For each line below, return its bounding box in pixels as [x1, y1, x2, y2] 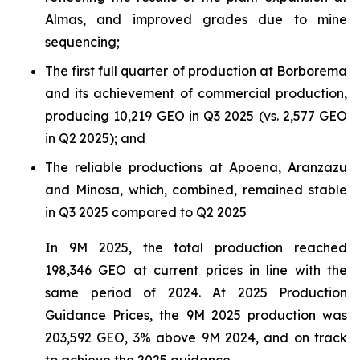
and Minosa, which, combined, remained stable [45, 182, 347, 198]
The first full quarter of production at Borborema [45, 63, 347, 79]
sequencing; [45, 34, 120, 50]
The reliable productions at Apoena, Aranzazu [45, 159, 347, 175]
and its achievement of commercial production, [45, 85, 347, 101]
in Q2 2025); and [45, 130, 145, 146]
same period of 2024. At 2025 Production [45, 284, 347, 301]
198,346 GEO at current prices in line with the [45, 262, 347, 278]
